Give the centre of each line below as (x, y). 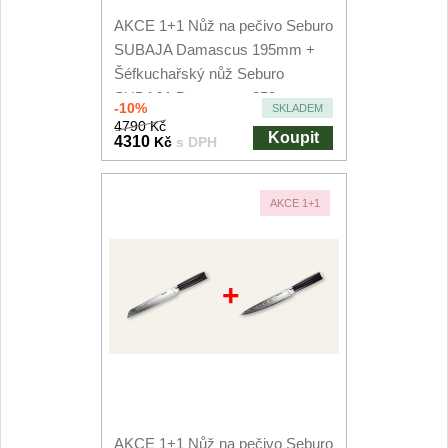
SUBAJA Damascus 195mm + (215, 49)
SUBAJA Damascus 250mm (208, 97)
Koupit (293, 137)
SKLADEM (298, 108)
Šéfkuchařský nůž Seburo (199, 73)
